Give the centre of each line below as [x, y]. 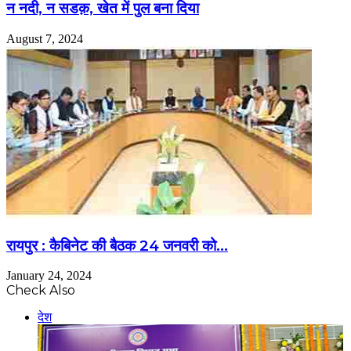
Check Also [41, 291]
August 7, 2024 [45, 39]
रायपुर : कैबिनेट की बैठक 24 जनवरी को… [117, 245]
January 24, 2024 [49, 276]
